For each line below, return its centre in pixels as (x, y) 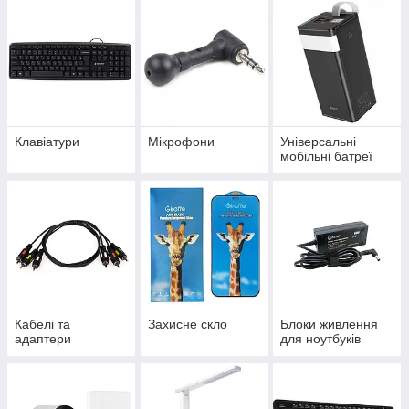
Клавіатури (47, 142)
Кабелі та (42, 325)
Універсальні (319, 142)
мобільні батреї (327, 157)
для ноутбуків (321, 339)
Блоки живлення (330, 325)
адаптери (43, 339)
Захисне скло (187, 325)
